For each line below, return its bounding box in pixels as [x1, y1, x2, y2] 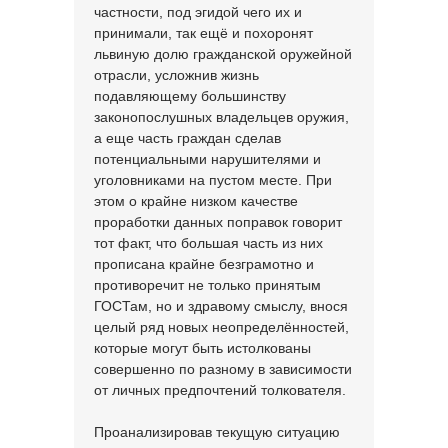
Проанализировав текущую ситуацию [94, 424, 340, 440]
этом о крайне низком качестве [94, 193, 298, 209]
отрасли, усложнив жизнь [94, 67, 259, 83]
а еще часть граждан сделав [94, 130, 281, 146]
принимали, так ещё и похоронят [94, 25, 313, 41]
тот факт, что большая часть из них [94, 235, 323, 251]
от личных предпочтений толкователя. [94, 382, 346, 398]
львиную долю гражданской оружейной [94, 46, 352, 62]
